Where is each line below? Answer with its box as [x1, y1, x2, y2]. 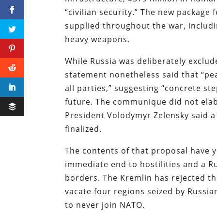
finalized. [65, 124, 102, 135]
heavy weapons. [65, 34, 130, 45]
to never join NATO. [65, 200, 145, 211]
